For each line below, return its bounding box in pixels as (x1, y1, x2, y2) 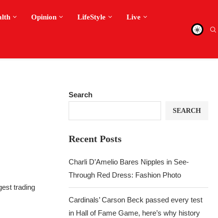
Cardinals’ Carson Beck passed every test (69, 196, 203, 204)
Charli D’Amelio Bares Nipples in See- (69, 158, 189, 166)
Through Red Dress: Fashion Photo (69, 171, 182, 179)
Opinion (31, 13, 56, 21)
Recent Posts (69, 133, 122, 144)
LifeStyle (77, 13, 106, 21)
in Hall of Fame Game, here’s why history (69, 209, 200, 217)
